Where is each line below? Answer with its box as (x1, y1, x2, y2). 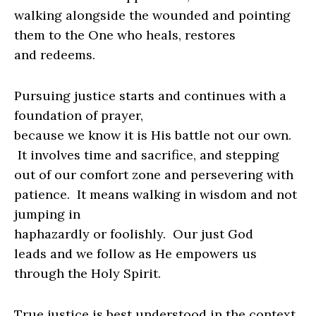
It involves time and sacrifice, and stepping (18, 147, 279, 164)
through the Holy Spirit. (14, 265, 161, 282)
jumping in (14, 206, 80, 223)
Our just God (173, 226, 253, 243)
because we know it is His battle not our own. (14, 127, 291, 144)
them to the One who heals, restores (14, 27, 236, 44)
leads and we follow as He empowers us (14, 245, 257, 262)
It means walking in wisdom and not (77, 186, 297, 203)
